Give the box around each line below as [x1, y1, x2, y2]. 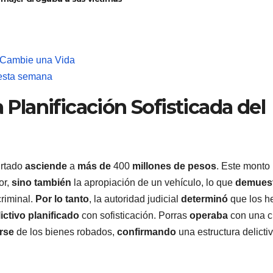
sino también [12, 177, 71, 188]
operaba [190, 210, 228, 221]
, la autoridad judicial [89, 194, 181, 205]
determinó [181, 194, 228, 205]
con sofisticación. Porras [79, 210, 190, 221]
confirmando [117, 227, 176, 238]
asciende [25, 161, 67, 172]
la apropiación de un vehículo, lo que [71, 177, 235, 188]
